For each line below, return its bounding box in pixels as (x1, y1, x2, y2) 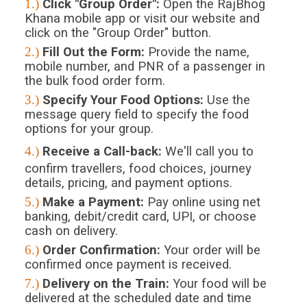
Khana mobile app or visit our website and (24, 11, 260, 27)
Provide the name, (144, 45, 249, 60)
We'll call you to (161, 144, 254, 160)
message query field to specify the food (24, 107, 249, 123)
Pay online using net (143, 195, 260, 210)
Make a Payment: (38, 195, 144, 210)
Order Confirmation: (38, 243, 160, 258)
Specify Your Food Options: (38, 93, 204, 108)
